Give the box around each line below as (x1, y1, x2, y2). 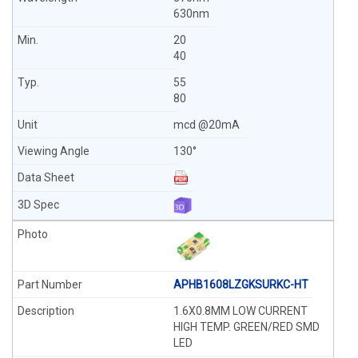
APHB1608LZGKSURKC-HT (173, 278, 308, 291)
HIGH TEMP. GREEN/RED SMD (173, 320, 320, 333)
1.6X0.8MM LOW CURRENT (173, 304, 308, 317)
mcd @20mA (173, 118, 242, 131)
